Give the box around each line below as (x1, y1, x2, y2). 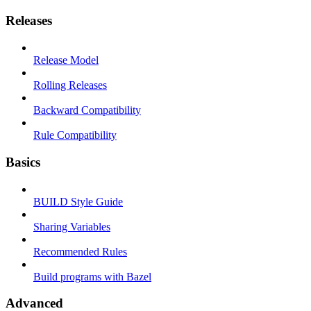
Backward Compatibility (33, 104, 141, 117)
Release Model (33, 54, 99, 67)
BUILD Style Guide (33, 195, 123, 208)
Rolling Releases (33, 79, 107, 92)
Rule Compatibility (33, 129, 117, 142)
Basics (6, 154, 40, 169)
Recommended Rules (33, 245, 127, 258)
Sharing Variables (33, 220, 110, 233)
